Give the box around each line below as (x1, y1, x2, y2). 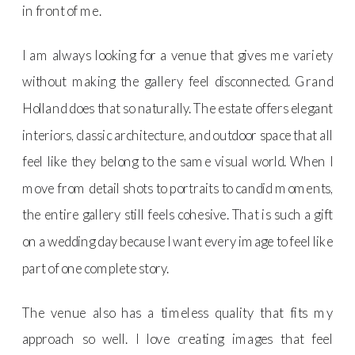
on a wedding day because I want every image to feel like (22, 232, 334, 250)
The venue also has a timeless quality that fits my (22, 303, 334, 321)
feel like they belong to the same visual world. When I (22, 152, 334, 170)
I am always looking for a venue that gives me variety (22, 46, 334, 63)
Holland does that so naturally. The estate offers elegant (22, 99, 334, 116)
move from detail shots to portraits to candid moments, (22, 179, 334, 197)
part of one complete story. (22, 259, 169, 277)
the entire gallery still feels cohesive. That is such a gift (22, 205, 334, 223)
